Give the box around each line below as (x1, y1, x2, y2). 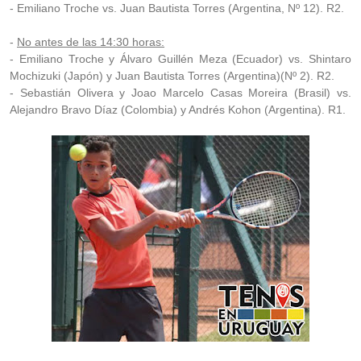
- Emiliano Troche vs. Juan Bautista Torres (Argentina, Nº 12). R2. (10, 2, 344, 15)
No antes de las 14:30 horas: (17, 35, 164, 48)
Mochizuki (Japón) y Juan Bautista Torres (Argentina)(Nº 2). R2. (10, 69, 334, 82)
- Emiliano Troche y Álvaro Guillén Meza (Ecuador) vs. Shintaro (10, 52, 351, 65)
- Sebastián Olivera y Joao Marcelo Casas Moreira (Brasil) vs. (10, 86, 351, 99)
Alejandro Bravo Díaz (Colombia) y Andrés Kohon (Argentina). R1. (10, 103, 346, 116)
